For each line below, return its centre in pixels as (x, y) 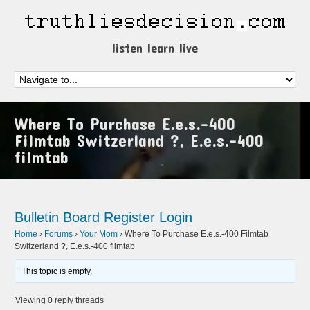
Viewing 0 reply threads (60, 300)
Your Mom (99, 234)
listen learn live (155, 48)
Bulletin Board (57, 217)
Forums (59, 234)
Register (130, 217)
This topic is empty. (57, 271)
